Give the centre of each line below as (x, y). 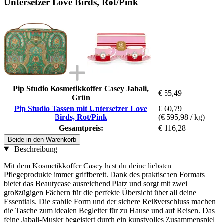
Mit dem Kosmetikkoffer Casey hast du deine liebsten (88, 166)
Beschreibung (35, 149)
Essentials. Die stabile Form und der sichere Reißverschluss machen (110, 201)
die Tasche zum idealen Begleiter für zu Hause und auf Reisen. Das (109, 210)
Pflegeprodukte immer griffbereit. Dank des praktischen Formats (104, 174)
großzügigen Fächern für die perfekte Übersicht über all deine (100, 192)
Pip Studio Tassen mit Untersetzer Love (81, 108)
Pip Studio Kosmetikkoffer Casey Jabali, (81, 88)
